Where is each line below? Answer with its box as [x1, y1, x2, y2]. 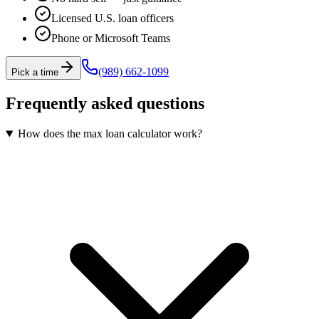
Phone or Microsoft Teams [51, 32, 170, 45]
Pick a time [11, 67, 58, 78]
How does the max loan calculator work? [17, 127, 202, 140]
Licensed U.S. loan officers [51, 12, 174, 25]
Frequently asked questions [6, 94, 204, 113]
